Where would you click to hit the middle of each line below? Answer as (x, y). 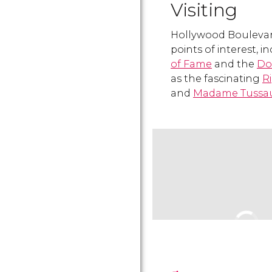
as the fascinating (216, 79)
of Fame (191, 64)
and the (234, 64)
